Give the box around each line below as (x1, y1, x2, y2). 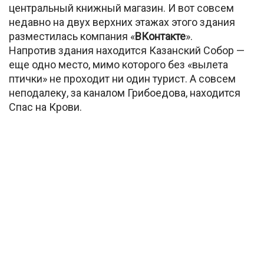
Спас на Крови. (9, 100, 82, 113)
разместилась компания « (9, 29, 135, 42)
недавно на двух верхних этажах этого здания (9, 15, 235, 28)
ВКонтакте (135, 29, 186, 42)
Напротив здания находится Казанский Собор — (9, 44, 245, 57)
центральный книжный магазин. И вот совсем (9, 1, 234, 14)
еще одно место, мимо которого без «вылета (9, 58, 228, 71)
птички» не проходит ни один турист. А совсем (9, 72, 236, 85)
